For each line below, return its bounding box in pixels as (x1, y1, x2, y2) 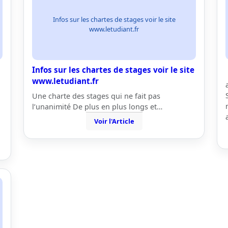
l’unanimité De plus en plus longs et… (32, 102, 162, 111)
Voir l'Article (94, 117, 134, 126)
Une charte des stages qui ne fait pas (32, 91, 160, 101)
